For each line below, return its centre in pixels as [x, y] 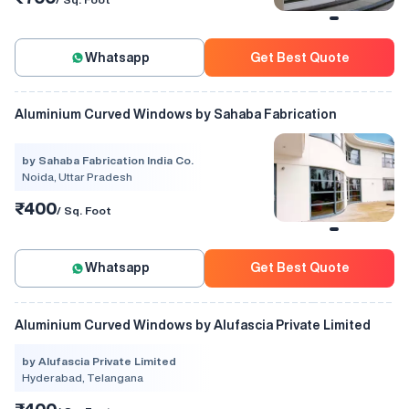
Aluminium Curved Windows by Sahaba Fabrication [176, 115]
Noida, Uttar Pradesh [77, 176]
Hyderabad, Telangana [83, 377]
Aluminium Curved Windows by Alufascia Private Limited [193, 325]
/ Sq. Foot [84, 210]
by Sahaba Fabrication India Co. [108, 160]
